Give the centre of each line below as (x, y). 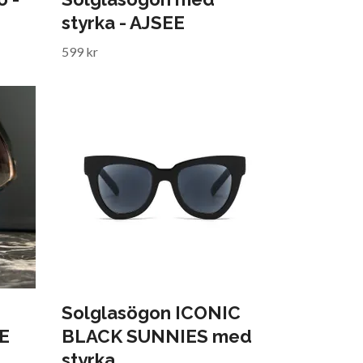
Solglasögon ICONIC (151, 312)
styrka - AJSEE (123, 22)
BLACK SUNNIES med (157, 336)
